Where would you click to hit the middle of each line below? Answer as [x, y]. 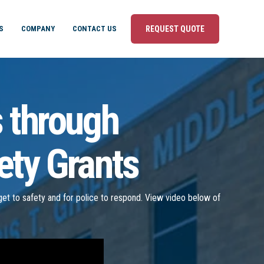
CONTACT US [94, 29]
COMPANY [38, 29]
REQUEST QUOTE [175, 29]
